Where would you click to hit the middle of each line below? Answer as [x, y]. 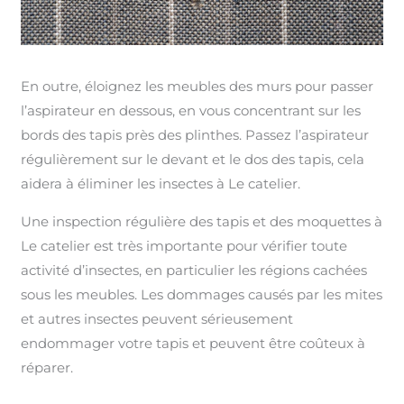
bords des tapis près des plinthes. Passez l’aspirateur [195, 134]
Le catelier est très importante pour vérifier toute [184, 245]
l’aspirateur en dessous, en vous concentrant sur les [191, 110]
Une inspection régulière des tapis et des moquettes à [202, 221]
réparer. [47, 367]
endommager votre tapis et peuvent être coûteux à [193, 343]
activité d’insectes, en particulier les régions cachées [194, 270]
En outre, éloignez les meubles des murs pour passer [197, 86]
